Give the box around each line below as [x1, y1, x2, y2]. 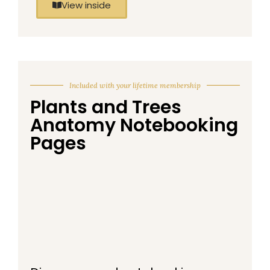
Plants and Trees [30, 94, 181, 120]
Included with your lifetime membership [69, 80, 201, 90]
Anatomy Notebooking [30, 112, 238, 138]
